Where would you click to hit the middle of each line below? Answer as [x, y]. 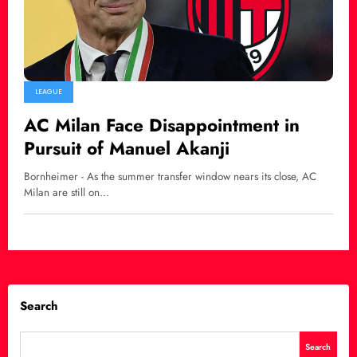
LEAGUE [49, 91]
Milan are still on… [67, 192]
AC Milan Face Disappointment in [162, 125]
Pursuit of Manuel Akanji [127, 148]
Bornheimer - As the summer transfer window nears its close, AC [170, 176]
